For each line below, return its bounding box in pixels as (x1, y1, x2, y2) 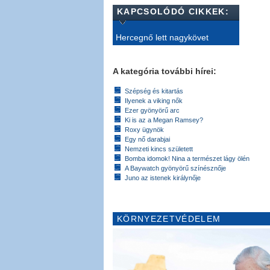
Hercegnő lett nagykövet (116, 32, 209, 42)
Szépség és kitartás (125, 87, 183, 95)
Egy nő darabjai (125, 135, 170, 143)
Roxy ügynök (125, 125, 164, 133)
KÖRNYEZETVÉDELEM (117, 213, 221, 224)
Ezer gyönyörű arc (125, 106, 180, 114)
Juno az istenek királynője (125, 174, 201, 181)
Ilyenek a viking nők (125, 96, 183, 104)
